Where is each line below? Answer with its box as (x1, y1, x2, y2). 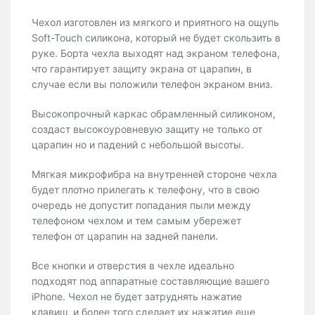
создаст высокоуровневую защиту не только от (32, 123, 262, 135)
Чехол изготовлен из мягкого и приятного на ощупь (32, 16, 279, 28)
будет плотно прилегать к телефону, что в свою (32, 184, 259, 195)
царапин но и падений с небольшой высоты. (32, 139, 247, 150)
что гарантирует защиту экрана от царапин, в (32, 63, 252, 75)
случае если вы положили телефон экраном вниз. (32, 78, 276, 90)
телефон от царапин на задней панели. (32, 230, 218, 242)
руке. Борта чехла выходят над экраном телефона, (32, 47, 280, 59)
